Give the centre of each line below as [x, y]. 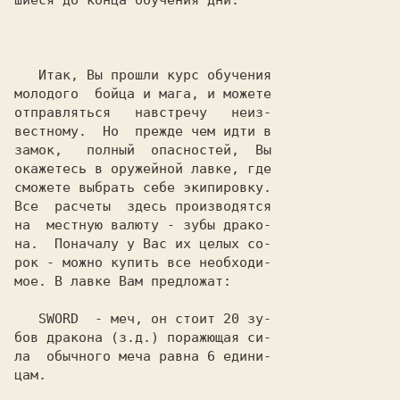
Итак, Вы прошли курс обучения [26, 75]
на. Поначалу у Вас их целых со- [143, 244]
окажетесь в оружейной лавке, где [143, 169]
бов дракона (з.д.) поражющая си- [143, 337]
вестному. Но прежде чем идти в [143, 131]
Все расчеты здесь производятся [143, 206]
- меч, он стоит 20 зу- [175, 319]
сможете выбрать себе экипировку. [143, 187]
